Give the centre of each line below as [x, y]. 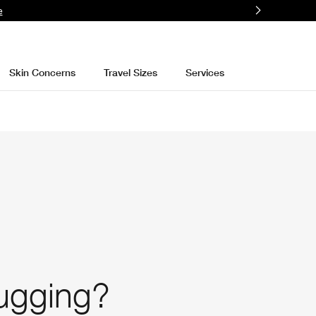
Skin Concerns [42, 72]
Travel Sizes [130, 72]
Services [205, 72]
